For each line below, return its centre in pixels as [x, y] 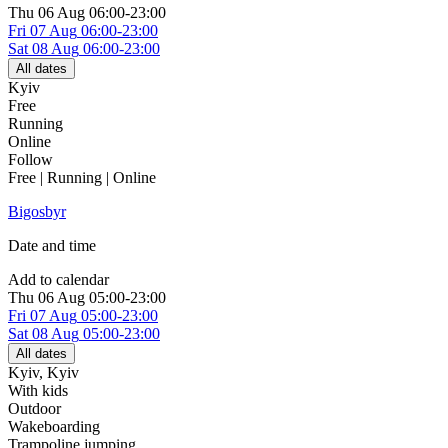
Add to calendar [58, 280]
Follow [30, 160]
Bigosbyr [37, 212]
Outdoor [34, 409]
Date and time [52, 246]
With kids [38, 391]
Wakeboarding [54, 427]
